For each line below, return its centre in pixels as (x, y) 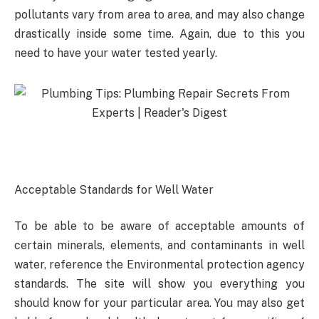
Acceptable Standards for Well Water (114, 189)
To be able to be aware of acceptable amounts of (159, 226)
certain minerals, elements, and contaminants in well (159, 246)
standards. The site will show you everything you (159, 284)
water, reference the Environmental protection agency (159, 265)
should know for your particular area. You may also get (159, 303)
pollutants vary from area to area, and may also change (159, 14)
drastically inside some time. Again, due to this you (159, 33)
